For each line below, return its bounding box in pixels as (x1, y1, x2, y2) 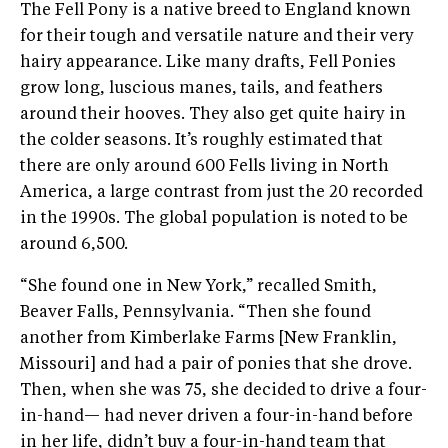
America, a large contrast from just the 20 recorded (20, 184, 423, 201)
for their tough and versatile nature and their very (20, 28, 414, 45)
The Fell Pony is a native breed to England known (20, 2, 411, 19)
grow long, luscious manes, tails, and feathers (20, 80, 383, 97)
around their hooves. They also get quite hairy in (20, 106, 406, 123)
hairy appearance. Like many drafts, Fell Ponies (20, 54, 396, 71)
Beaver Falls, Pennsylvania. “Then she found (20, 304, 371, 321)
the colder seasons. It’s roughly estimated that (20, 132, 383, 149)
